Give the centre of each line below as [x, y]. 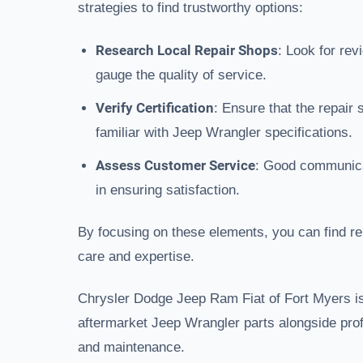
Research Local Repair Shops [187, 50]
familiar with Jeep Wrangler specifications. [224, 132]
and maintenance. [131, 347]
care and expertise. [136, 256]
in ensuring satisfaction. [168, 190]
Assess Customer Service [175, 165]
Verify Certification [155, 108]
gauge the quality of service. [181, 75]
